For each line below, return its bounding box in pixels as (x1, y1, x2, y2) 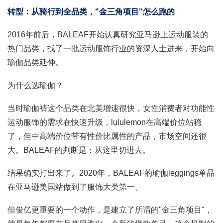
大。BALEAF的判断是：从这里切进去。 (7, 145, 150, 154)
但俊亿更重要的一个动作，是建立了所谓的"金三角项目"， (7, 205, 213, 214)
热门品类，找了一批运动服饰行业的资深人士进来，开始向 (7, 44, 215, 53)
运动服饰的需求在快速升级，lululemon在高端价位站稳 (7, 117, 202, 126)
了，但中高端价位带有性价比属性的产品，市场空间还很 (7, 131, 207, 140)
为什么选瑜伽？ (7, 81, 63, 90)
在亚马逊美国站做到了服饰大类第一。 (7, 182, 143, 191)
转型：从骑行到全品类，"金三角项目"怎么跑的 (7, 7, 175, 16)
